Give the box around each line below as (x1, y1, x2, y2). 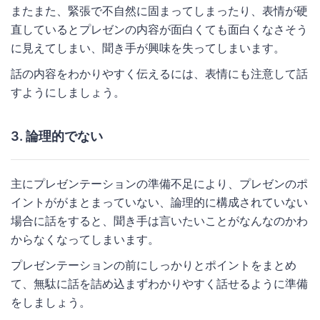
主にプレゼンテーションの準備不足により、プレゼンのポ (11, 176, 308, 191)
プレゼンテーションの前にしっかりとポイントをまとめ (11, 257, 296, 272)
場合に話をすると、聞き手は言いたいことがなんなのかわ (11, 213, 308, 228)
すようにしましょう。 (11, 84, 125, 99)
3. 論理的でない (11, 128, 103, 144)
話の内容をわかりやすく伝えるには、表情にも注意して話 (11, 66, 308, 81)
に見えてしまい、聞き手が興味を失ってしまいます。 (11, 40, 285, 55)
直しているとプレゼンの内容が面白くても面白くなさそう (11, 21, 308, 36)
